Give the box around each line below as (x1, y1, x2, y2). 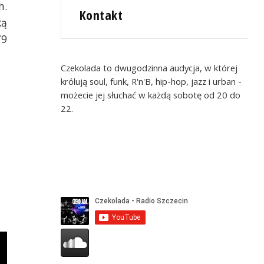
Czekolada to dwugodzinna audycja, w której (61, 61, 238, 74)
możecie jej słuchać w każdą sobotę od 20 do (61, 88, 241, 101)
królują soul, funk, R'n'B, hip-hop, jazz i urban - (61, 75, 242, 87)
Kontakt (80, 6, 123, 24)
